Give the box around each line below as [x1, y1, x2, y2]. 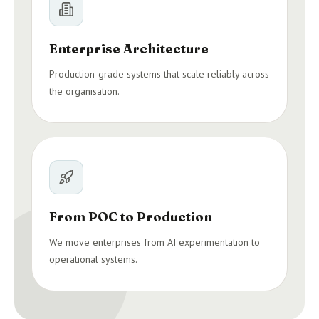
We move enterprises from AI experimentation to [49, 236, 260, 249]
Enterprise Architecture [49, 41, 209, 57]
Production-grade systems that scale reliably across [49, 68, 269, 80]
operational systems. [49, 253, 137, 266]
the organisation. [49, 85, 120, 98]
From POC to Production [49, 209, 212, 225]
